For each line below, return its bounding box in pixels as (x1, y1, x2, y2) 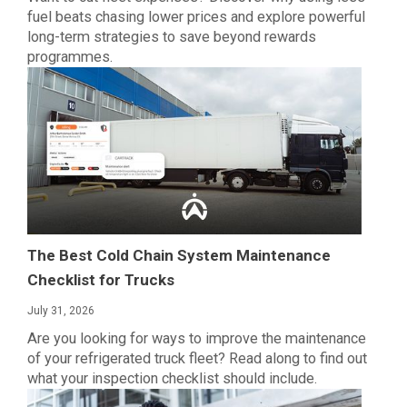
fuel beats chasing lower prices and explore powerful (27, 8, 365, 26)
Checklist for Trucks (27, 271, 174, 290)
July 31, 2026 (27, 304, 94, 318)
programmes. (27, 48, 113, 66)
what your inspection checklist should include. (27, 370, 317, 388)
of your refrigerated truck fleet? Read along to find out (27, 350, 367, 368)
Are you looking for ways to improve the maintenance (27, 330, 366, 348)
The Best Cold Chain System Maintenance (27, 246, 331, 265)
